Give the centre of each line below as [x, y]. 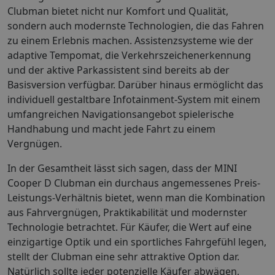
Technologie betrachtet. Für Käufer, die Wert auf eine [130, 227]
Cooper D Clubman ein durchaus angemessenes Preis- [134, 183]
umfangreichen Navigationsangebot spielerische [121, 114]
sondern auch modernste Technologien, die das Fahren [136, 25]
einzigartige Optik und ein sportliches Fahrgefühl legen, [137, 242]
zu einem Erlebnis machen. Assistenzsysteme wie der [130, 40]
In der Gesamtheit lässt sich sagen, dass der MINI [122, 168]
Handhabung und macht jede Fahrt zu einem [111, 129]
